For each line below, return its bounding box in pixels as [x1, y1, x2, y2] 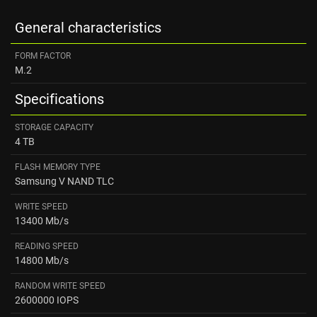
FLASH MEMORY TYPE [15, 161, 100, 173]
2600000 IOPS [15, 293, 79, 307]
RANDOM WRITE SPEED [15, 279, 105, 292]
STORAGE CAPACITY [15, 121, 93, 134]
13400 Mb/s [15, 214, 69, 228]
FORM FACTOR [15, 50, 71, 62]
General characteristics [15, 18, 161, 38]
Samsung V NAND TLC [15, 174, 114, 188]
